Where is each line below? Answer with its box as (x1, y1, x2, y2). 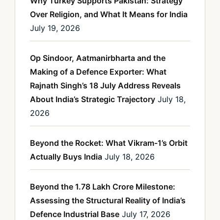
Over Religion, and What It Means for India (30, 9, 188, 20)
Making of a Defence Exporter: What (30, 67, 166, 77)
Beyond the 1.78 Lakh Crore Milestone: (30, 182, 175, 192)
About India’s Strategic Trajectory (30, 94, 155, 105)
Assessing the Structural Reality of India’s (30, 195, 186, 206)
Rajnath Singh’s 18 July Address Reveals (30, 81, 181, 91)
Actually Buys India (30, 152, 102, 162)
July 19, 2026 (30, 23, 80, 33)
